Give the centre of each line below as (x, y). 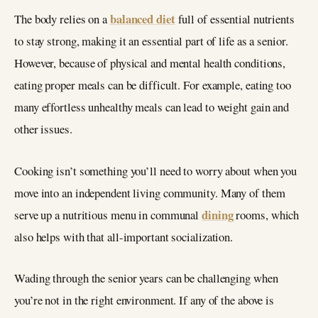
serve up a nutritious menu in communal (108, 214)
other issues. (43, 128)
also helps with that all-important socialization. (124, 236)
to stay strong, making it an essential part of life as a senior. (151, 40)
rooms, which (266, 214)
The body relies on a (62, 18)
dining (218, 214)
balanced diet (142, 18)
